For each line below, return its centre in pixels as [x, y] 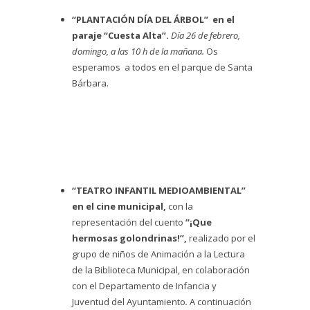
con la [181, 206]
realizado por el [222, 238]
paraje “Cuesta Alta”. [121, 35]
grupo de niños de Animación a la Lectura [158, 254]
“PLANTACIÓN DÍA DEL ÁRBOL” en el [153, 19]
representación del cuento [129, 222]
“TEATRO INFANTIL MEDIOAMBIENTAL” [159, 190]
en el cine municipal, [120, 206]
